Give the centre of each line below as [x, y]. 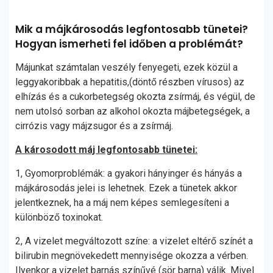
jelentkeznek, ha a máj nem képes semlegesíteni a [122, 203]
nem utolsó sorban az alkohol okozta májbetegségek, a [133, 111]
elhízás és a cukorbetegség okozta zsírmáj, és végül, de [135, 97]
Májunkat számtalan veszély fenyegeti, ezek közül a [126, 67]
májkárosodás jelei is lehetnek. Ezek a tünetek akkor [126, 188]
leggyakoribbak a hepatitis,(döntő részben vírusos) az [130, 82]
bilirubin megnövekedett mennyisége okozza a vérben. [132, 256]
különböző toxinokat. [59, 217]
